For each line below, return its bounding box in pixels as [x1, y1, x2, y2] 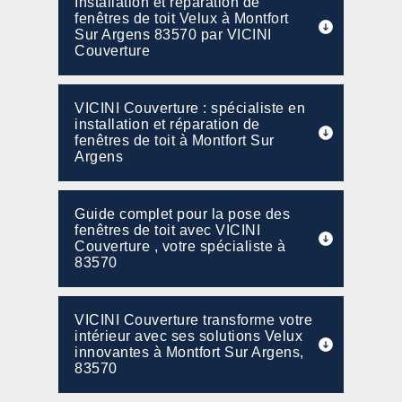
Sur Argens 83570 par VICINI [74, 27, 272, 42]
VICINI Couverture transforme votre [74, 312, 312, 328]
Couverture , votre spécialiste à [74, 239, 285, 254]
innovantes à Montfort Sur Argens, [74, 345, 304, 360]
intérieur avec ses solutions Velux [74, 328, 302, 344]
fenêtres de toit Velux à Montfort [74, 11, 289, 26]
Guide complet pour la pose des [74, 206, 290, 222]
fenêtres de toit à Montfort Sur [74, 133, 275, 148]
